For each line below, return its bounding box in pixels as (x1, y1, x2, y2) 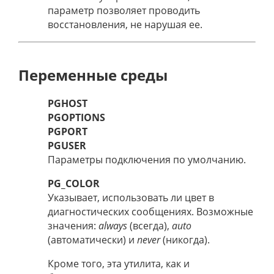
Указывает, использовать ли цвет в (48, 191, 214, 205)
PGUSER (48, 139, 86, 153)
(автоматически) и (48, 233, 137, 247)
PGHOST (48, 97, 87, 111)
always (98, 219, 127, 233)
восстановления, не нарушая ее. (48, 17, 202, 31)
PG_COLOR (48, 177, 100, 191)
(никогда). (160, 233, 210, 247)
